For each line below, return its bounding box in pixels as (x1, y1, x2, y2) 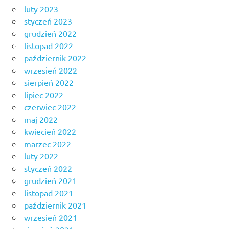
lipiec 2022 (24, 89, 63, 100)
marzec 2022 (24, 139, 71, 149)
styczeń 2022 (24, 163, 72, 174)
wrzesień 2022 (24, 65, 77, 76)
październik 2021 (24, 200, 86, 211)
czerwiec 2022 (24, 102, 76, 112)
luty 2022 (24, 151, 58, 162)
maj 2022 (24, 114, 58, 125)
